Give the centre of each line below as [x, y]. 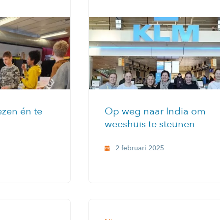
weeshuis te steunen [150, 124]
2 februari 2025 [140, 148]
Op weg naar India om [155, 111]
